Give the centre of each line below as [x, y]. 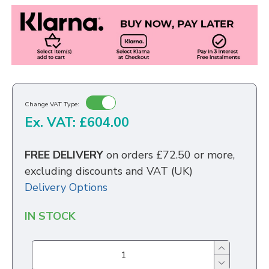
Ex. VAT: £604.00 [77, 123]
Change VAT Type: [52, 104]
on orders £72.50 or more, [171, 155]
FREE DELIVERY [65, 155]
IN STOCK [50, 216]
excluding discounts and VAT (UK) [109, 171]
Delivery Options [66, 188]
